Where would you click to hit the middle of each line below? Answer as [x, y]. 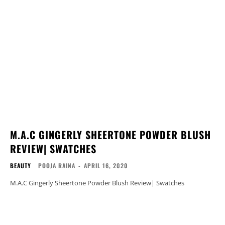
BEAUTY [21, 166]
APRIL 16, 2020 [106, 166]
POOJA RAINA [57, 166]
